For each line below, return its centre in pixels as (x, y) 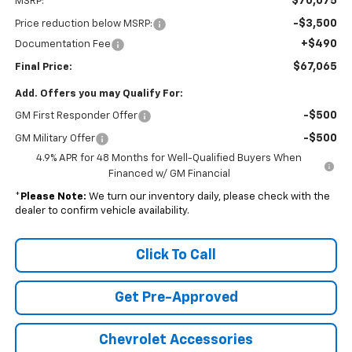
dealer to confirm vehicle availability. (102, 211)
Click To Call (176, 256)
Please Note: (53, 197)
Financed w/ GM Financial (169, 174)
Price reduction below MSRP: (83, 24)
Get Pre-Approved (176, 298)
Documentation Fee (62, 45)
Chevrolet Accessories (176, 341)
